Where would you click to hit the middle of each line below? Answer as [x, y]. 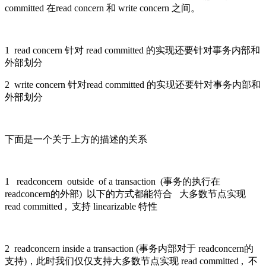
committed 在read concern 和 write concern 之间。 [102, 8]
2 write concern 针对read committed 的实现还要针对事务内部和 [133, 85]
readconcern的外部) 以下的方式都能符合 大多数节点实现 [125, 194]
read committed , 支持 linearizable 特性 [81, 207]
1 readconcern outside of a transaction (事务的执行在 [113, 182]
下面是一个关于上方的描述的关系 [76, 140]
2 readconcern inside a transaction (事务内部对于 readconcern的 [129, 249]
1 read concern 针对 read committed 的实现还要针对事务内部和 [132, 50]
